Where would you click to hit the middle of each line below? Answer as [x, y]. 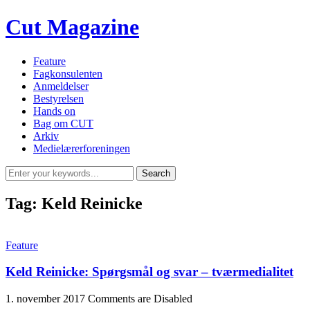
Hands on [54, 111]
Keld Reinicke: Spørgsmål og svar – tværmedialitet [149, 272]
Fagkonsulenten [68, 73]
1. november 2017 [45, 299]
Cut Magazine [72, 27]
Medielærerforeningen [82, 148]
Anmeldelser [61, 86]
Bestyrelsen [58, 98]
